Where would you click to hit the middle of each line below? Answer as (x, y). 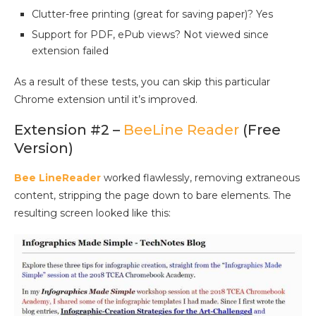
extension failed (70, 51)
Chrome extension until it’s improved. (106, 100)
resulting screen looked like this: (92, 213)
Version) (44, 148)
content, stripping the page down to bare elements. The (153, 196)
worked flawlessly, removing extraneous (200, 178)
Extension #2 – (69, 130)
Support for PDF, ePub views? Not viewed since (150, 35)
